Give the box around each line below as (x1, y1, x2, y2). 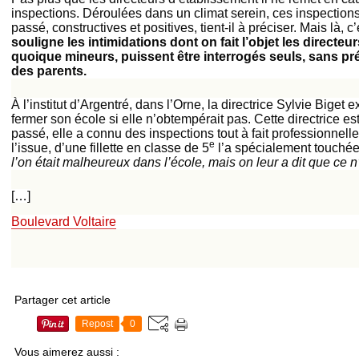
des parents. (11, 64, 87, 78)
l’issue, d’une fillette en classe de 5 (11, 141, 209, 155)
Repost (82, 318, 113, 329)
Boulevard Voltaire (11, 215, 116, 228)
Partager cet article (14, 293, 111, 306)
